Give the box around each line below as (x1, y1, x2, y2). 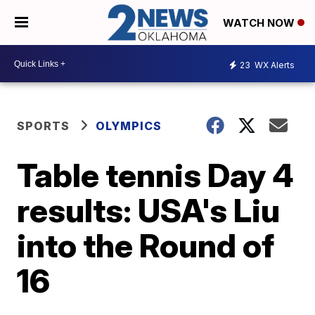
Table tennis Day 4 (17, 155, 295, 195)
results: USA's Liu (17, 191, 281, 231)
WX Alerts (252, 59, 295, 70)
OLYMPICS (96, 119, 162, 134)
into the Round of (17, 226, 275, 266)
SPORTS (17, 119, 70, 134)
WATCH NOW (223, 16, 297, 30)
